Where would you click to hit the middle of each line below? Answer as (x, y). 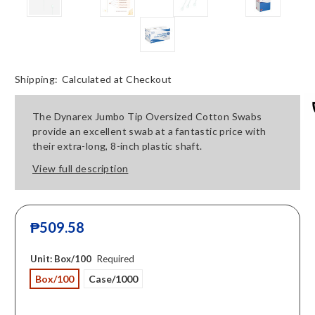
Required (115, 259)
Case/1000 (113, 279)
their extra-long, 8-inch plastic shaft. (117, 146)
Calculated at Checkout (117, 79)
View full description (81, 169)
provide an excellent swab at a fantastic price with (149, 131)
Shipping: (37, 79)
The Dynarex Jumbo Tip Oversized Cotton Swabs (147, 117)
